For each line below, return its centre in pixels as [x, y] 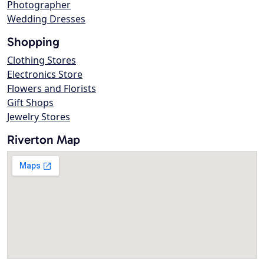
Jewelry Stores [39, 117]
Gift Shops [30, 103]
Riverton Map [44, 140]
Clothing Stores [42, 60]
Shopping [33, 42]
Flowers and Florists [52, 89]
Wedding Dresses [46, 19]
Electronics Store [45, 75]
